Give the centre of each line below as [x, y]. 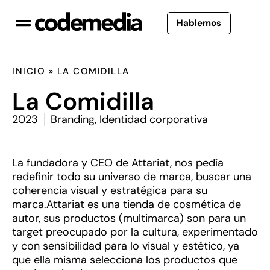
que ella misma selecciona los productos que [125, 259]
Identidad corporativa [154, 119]
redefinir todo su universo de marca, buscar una [132, 176]
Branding [73, 119]
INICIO [29, 71]
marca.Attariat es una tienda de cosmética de [127, 204]
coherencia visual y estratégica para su [110, 190]
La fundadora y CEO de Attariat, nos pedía [118, 162]
